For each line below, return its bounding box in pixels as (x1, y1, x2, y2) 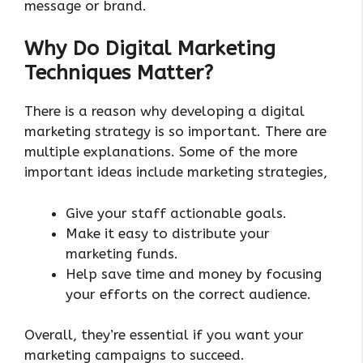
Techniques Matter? (24, 61, 213, 86)
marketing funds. (66, 245, 178, 262)
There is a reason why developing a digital (24, 103, 305, 120)
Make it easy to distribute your (66, 224, 270, 241)
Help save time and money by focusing (66, 265, 322, 282)
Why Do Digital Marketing (24, 36, 275, 62)
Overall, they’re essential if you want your (24, 327, 304, 344)
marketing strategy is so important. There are (24, 123, 327, 140)
